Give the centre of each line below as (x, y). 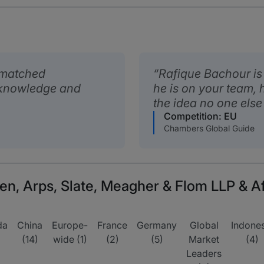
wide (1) (70, 239)
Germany (157, 225)
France (112, 225)
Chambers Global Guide (209, 128)
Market (204, 239)
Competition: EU (200, 116)
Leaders (204, 253)
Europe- (70, 225)
